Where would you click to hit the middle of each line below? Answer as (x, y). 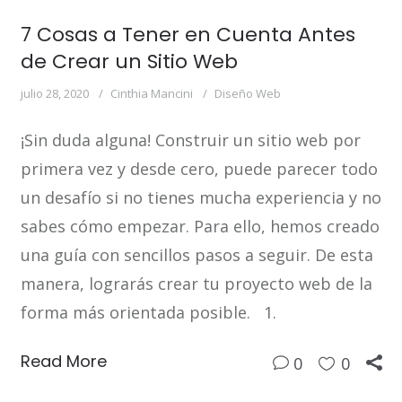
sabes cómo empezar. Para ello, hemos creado (200, 226)
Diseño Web (247, 93)
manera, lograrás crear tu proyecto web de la (196, 283)
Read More (63, 361)
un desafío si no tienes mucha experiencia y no (201, 197)
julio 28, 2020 (54, 93)
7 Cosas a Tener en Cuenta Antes (188, 34)
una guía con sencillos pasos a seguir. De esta (197, 254)
